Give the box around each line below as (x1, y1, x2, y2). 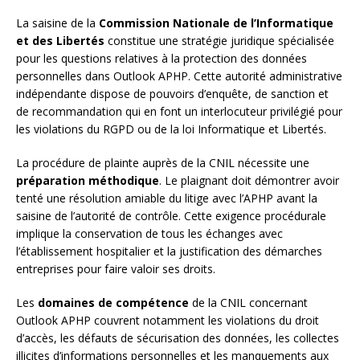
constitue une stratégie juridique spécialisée (104, 32, 334, 48)
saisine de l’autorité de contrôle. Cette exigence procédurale (16, 207, 326, 223)
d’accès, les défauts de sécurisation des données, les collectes (16, 329, 339, 346)
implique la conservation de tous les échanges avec (16, 225, 283, 241)
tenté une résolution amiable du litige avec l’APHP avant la (16, 190, 317, 206)
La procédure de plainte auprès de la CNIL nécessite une (16, 154, 309, 170)
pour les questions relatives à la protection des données (16, 50, 307, 66)
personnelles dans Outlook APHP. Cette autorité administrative (16, 67, 342, 84)
